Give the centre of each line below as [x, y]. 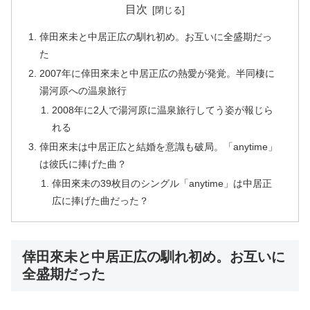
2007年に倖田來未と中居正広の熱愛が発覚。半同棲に [157, 74]
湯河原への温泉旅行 [83, 91]
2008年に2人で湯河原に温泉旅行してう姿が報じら [162, 110]
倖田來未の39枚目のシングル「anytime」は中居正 [162, 183]
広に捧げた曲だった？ [100, 200]
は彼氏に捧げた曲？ [83, 164]
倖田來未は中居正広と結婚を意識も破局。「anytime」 [159, 146]
